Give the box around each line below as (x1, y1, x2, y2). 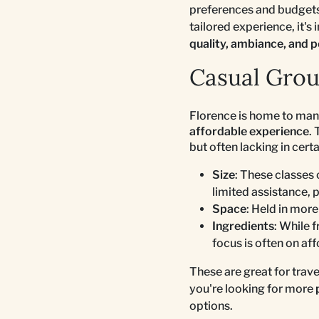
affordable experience (189, 124, 309, 138)
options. (189, 298, 233, 313)
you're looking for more (189, 281, 315, 296)
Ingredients (212, 219, 274, 233)
